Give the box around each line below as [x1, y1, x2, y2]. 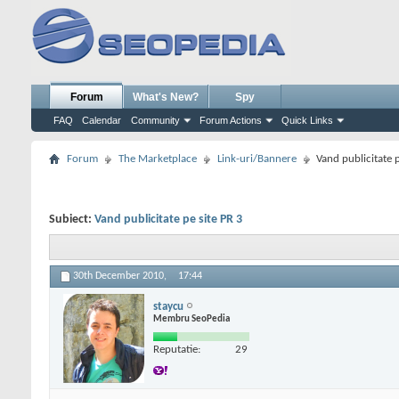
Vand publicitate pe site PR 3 [94, 213, 242, 226]
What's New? [133, 91, 199, 103]
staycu [153, 300, 183, 313]
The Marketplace [118, 153, 197, 165]
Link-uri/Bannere [217, 153, 297, 165]
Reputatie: [153, 343, 200, 355]
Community [131, 115, 180, 126]
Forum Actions [199, 115, 262, 126]
